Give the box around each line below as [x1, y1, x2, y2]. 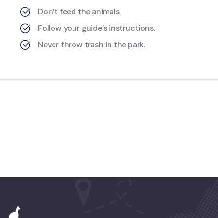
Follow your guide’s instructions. [38, 23, 155, 34]
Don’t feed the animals [38, 6, 120, 17]
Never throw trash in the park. [38, 39, 145, 50]
